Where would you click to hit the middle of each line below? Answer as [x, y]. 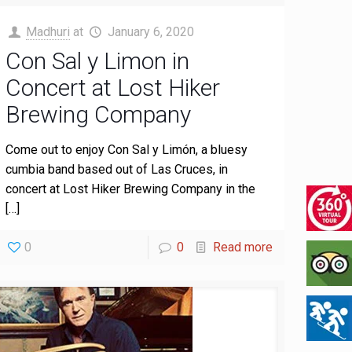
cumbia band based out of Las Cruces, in [117, 169]
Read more [242, 247]
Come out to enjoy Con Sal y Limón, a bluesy [127, 150]
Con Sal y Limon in [98, 61]
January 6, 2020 [150, 32]
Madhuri [48, 32]
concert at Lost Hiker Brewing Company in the [131, 189]
